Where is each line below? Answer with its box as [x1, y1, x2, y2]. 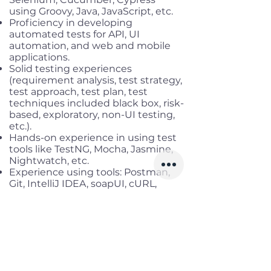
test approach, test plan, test [9, 86, 148, 97]
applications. [9, 51, 70, 63]
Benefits [9, 253, 53, 266]
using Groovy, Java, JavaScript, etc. [9, 5, 173, 17]
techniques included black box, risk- [9, 97, 184, 109]
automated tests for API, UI [9, 28, 140, 40]
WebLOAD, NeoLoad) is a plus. [9, 235, 153, 247]
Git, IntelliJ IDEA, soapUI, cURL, [9, 178, 157, 189]
